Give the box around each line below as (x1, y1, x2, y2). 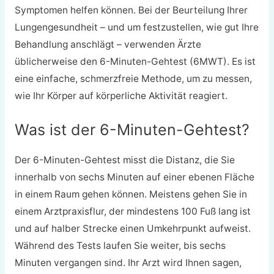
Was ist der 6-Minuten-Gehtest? (14, 120, 250, 139)
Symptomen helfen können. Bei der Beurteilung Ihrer (14, 4, 248, 17)
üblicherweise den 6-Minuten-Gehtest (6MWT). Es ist (14, 56, 256, 68)
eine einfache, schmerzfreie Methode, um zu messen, (14, 73, 252, 85)
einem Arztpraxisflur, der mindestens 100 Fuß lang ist (14, 206, 251, 218)
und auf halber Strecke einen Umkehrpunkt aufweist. (14, 223, 251, 235)
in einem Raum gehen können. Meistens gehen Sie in (14, 188, 247, 201)
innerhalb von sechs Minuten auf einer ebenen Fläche (14, 171, 254, 183)
